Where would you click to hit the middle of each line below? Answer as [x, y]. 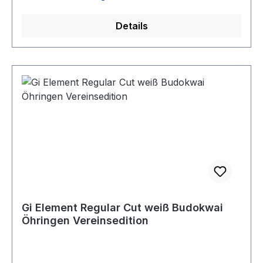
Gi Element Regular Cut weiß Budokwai [122, 208]
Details [131, 26]
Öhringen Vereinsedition [85, 220]
